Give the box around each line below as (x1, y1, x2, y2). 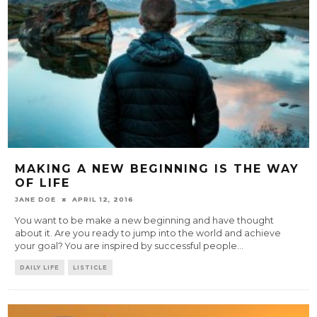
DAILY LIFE (20, 264, 60, 272)
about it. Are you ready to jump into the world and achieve (15, 228, 282, 239)
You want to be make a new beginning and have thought (15, 215, 275, 226)
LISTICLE (73, 264, 108, 272)
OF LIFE (15, 175, 71, 190)
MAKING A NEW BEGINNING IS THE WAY (15, 161, 300, 175)
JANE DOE (15, 195, 57, 204)
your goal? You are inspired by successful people (15, 241, 238, 252)
